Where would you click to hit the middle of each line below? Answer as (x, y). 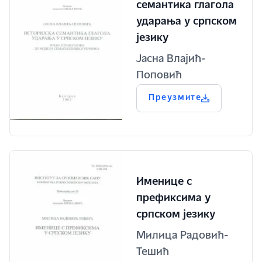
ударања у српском (187, 22)
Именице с (164, 182)
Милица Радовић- (182, 236)
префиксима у (173, 199)
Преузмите (175, 98)
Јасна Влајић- (171, 60)
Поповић (159, 76)
